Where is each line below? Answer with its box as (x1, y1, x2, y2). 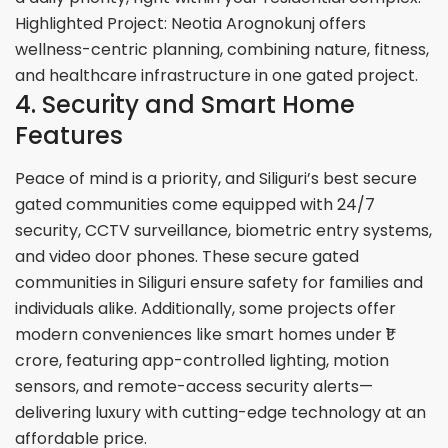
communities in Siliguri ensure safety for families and (15, 271, 424, 295)
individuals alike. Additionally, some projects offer (15, 297, 397, 321)
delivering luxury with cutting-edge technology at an (15, 401, 427, 425)
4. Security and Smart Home (15, 88, 356, 122)
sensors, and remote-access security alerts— (15, 375, 374, 399)
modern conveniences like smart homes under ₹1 (15, 323, 392, 347)
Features (15, 119, 124, 153)
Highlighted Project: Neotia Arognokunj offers (15, 12, 367, 36)
